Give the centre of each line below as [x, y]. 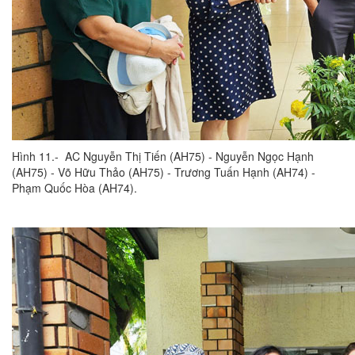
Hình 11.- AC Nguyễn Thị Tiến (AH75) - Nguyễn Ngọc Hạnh [163, 157]
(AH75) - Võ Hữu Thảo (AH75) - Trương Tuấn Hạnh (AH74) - [164, 172]
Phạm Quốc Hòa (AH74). [76, 188]
